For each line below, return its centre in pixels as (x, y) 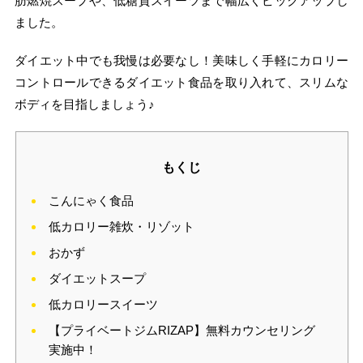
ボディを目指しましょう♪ (85, 105)
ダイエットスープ (97, 279)
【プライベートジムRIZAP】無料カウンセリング (181, 331)
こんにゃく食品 (91, 201)
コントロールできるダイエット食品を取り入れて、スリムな (181, 83)
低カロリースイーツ (103, 305)
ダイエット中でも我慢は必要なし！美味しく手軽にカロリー (181, 61)
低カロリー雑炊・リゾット (121, 227)
